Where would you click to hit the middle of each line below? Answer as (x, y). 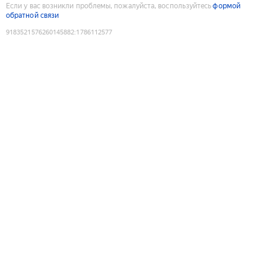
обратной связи (33, 15)
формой (227, 6)
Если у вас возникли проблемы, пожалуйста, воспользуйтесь (109, 6)
